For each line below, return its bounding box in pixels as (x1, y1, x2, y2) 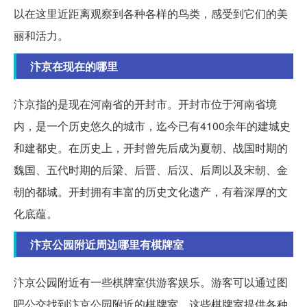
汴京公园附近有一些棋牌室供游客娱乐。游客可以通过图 (14, 274, 288, 291)
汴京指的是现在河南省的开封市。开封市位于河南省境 (14, 96, 277, 112)
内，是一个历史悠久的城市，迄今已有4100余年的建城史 (14, 118, 291, 134)
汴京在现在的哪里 (30, 58, 118, 75)
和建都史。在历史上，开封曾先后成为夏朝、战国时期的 (14, 140, 288, 156)
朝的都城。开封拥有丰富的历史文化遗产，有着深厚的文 (14, 184, 288, 200)
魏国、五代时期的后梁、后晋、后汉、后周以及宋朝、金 (14, 162, 288, 178)
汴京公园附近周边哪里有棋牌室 (30, 236, 184, 253)
